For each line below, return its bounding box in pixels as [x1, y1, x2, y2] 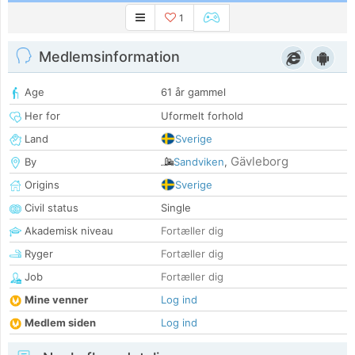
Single [161, 201, 191, 215]
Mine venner [25, 293, 88, 307]
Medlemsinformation [39, 48, 180, 66]
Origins [21, 178, 59, 192]
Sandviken [174, 155, 224, 169]
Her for [21, 109, 60, 123]
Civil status [21, 201, 78, 215]
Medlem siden [25, 316, 96, 330]
